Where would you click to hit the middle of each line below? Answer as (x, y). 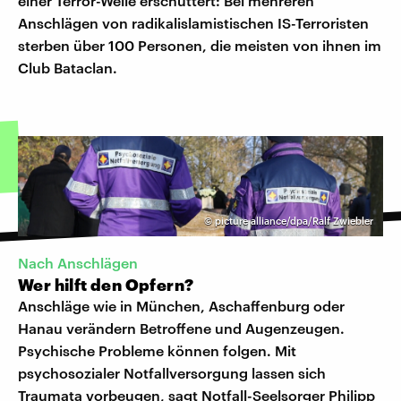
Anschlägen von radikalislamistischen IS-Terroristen (193, 22)
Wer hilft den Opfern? (106, 284)
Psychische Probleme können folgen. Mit (157, 350)
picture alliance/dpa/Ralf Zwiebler (294, 220)
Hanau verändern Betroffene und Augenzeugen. (181, 328)
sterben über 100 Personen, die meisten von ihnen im (200, 45)
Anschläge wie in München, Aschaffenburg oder (181, 305)
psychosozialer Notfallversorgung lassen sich (172, 372)
